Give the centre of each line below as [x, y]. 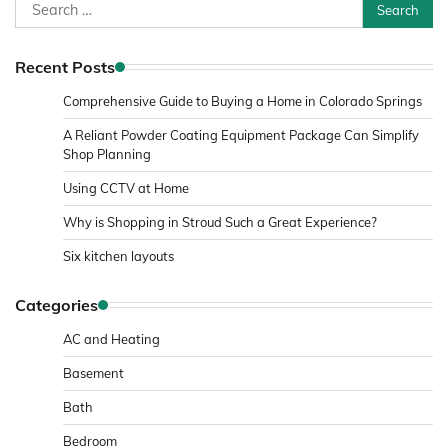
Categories [56, 304]
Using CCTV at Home [126, 187]
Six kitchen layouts [118, 255]
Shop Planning [107, 153]
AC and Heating [111, 338]
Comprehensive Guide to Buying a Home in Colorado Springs [242, 100]
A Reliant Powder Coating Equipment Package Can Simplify [241, 134]
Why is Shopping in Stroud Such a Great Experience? [220, 221]
